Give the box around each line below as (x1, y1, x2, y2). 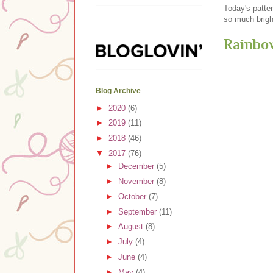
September (118, 207, 159, 216)
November (118, 177, 157, 186)
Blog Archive (96, 87, 141, 96)
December (118, 161, 157, 171)
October (118, 191, 149, 201)
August (118, 222, 146, 232)
